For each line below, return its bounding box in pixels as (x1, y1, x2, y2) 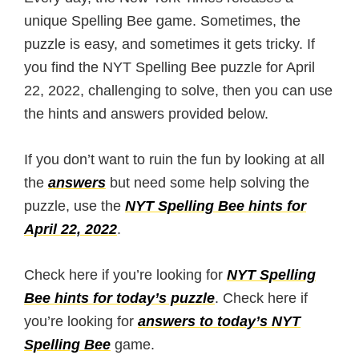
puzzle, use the (24, 198, 125, 214)
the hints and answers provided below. (24, 106, 268, 122)
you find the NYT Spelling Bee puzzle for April (24, 59, 315, 75)
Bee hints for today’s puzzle (24, 290, 215, 306)
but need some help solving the (106, 175, 309, 191)
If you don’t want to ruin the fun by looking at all (24, 151, 325, 167)
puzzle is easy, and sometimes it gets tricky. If (24, 36, 315, 52)
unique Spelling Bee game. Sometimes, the (24, 13, 301, 29)
